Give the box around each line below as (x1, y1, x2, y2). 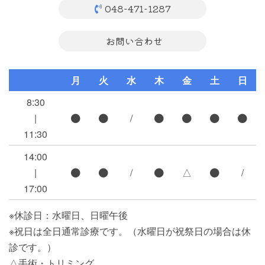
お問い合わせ (105, 34, 163, 49)
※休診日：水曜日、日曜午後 (9, 208, 128, 222)
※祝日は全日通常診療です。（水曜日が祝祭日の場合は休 (9, 224, 251, 238)
